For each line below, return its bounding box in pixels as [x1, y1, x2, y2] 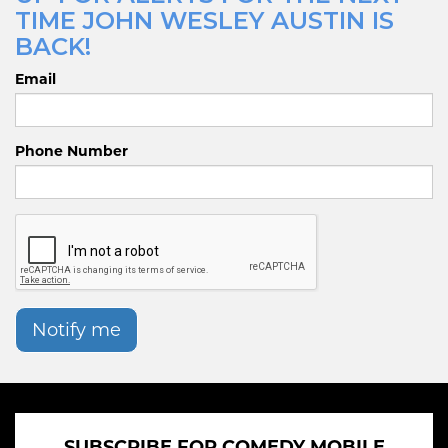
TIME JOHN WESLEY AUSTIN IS [15, 5, 394, 35]
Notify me [32, 318, 121, 341]
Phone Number [15, 141, 128, 160]
